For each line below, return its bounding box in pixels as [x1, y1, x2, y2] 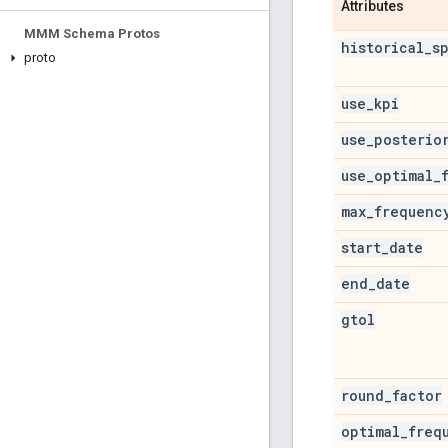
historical [341, 37, 424, 57]
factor [392, 385, 442, 405]
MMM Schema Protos [24, 26, 160, 41]
